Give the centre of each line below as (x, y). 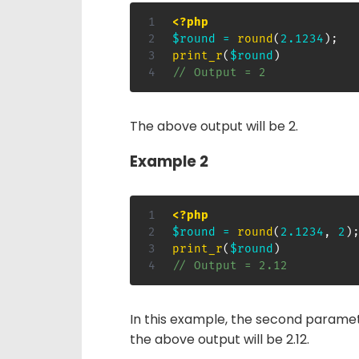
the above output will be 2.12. (220, 339)
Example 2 (169, 161)
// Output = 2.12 (230, 265)
